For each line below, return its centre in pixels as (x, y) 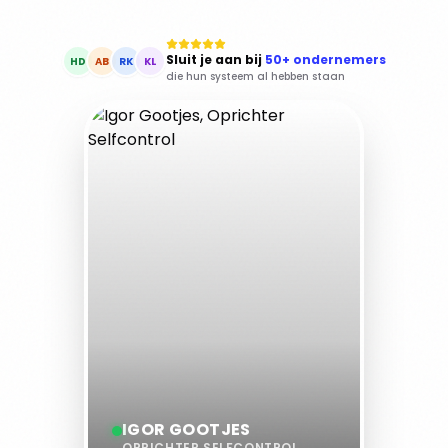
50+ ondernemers (325, 59)
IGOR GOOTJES (186, 429)
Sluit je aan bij (215, 59)
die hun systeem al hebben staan (255, 76)
